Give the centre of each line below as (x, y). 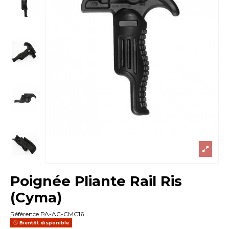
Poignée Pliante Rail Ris (96, 181)
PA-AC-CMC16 (62, 214)
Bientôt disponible (44, 223)
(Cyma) (36, 197)
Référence (25, 214)
